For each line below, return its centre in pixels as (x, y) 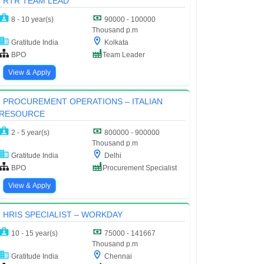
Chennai (117, 256)
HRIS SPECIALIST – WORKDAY (62, 214)
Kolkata (115, 42)
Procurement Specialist (140, 168)
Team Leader (124, 55)
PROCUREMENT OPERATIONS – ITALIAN (82, 101)
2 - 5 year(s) (30, 132)
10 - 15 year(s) (34, 233)
